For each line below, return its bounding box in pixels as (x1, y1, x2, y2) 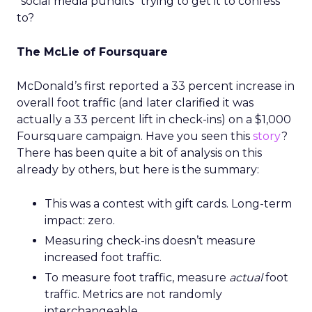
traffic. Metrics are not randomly (45, 288, 222, 301)
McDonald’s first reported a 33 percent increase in (17, 79, 295, 93)
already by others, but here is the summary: (17, 163, 259, 176)
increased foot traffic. (45, 251, 162, 264)
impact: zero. (45, 214, 115, 227)
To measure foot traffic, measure (45, 271, 229, 284)
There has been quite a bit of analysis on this (17, 146, 262, 159)
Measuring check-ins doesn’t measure (45, 234, 256, 247)
